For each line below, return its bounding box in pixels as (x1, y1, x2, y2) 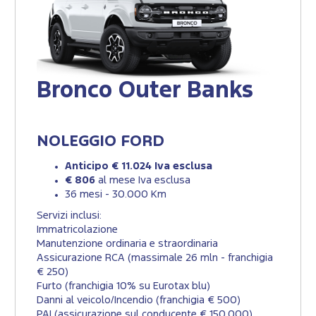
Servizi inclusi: (37, 211, 102, 221)
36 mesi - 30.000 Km (65, 190, 166, 200)
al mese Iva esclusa (98, 176, 190, 186)
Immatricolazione (37, 225, 118, 235)
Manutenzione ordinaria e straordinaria (37, 239, 218, 249)
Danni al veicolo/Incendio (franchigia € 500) (37, 296, 241, 305)
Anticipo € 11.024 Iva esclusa (65, 162, 212, 171)
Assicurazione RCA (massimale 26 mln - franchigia (37, 253, 273, 263)
